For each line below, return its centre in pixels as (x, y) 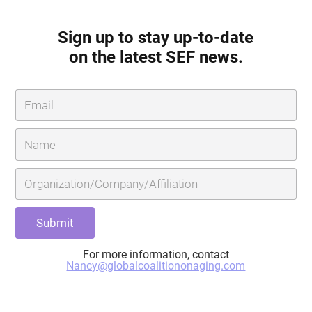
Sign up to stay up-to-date (156, 38)
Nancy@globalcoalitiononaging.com (156, 266)
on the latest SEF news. (156, 57)
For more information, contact (156, 255)
